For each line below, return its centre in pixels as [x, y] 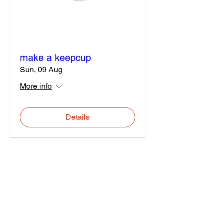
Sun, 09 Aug [41, 69]
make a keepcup [55, 57]
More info [36, 86]
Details [77, 117]
